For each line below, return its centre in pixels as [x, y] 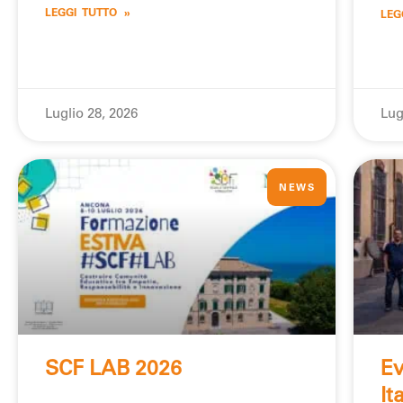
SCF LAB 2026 [113, 370]
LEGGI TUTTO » [88, 14]
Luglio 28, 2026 [91, 115]
